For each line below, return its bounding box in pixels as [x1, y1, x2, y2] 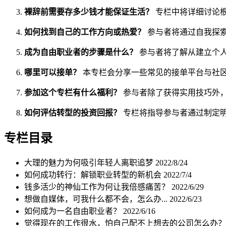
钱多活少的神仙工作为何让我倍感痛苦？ [24, 182, 172, 191]
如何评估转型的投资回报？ [24, 108, 121, 117]
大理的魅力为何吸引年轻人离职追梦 [24, 158, 155, 167]
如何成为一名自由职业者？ [24, 206, 123, 215]
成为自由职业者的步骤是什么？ [24, 47, 137, 56]
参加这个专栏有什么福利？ [24, 88, 121, 97]
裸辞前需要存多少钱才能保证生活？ [24, 7, 153, 16]
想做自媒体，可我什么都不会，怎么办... [24, 194, 169, 203]
